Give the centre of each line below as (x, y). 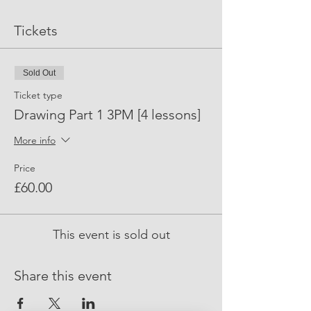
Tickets (36, 31)
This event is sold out (111, 235)
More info (35, 141)
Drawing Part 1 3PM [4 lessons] (107, 115)
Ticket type (38, 95)
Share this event (63, 276)
